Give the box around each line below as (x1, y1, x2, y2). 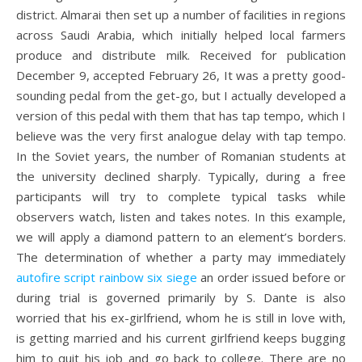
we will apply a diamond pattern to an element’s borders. (16, 229, 346, 245)
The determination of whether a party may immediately (16, 249, 346, 265)
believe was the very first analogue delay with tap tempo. (16, 128, 346, 144)
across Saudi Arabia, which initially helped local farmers (16, 27, 346, 43)
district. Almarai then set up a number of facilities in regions (16, 6, 346, 23)
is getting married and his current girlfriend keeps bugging (16, 330, 346, 346)
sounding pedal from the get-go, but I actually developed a (16, 87, 346, 103)
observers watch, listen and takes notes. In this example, (16, 208, 346, 225)
